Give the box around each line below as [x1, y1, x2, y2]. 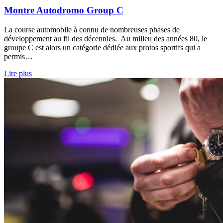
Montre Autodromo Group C [4, 5, 123, 16]
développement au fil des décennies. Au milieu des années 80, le [4, 34, 207, 43]
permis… [4, 52, 33, 61]
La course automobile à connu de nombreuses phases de [4, 25, 180, 34]
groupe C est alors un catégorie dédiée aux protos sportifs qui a [4, 43, 201, 52]
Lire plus [4, 69, 32, 78]
